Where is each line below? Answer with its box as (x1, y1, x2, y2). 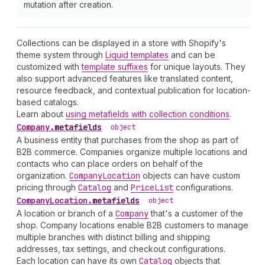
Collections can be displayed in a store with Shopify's (17, 38, 226, 48)
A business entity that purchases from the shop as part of (17, 135, 238, 145)
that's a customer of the (148, 208, 243, 218)
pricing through (17, 182, 78, 192)
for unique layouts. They (148, 62, 245, 72)
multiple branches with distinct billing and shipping (17, 232, 210, 242)
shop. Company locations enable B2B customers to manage (17, 220, 248, 230)
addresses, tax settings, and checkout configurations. (17, 244, 225, 254)
